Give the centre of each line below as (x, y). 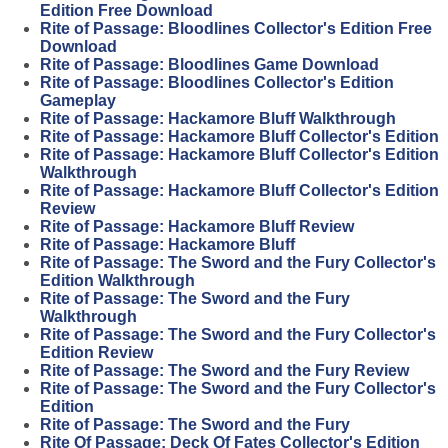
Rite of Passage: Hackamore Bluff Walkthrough (218, 119)
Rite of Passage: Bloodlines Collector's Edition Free (236, 29)
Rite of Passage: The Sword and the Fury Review (224, 371)
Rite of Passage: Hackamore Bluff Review (197, 227)
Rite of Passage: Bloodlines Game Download (209, 65)
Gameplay (78, 101)
